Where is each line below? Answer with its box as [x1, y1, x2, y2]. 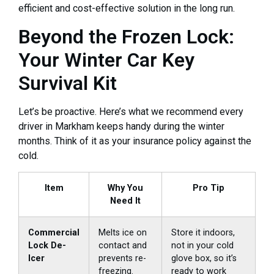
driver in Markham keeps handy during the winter [18, 120, 224, 132]
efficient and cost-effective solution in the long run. [18, 2, 235, 15]
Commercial [28, 228, 80, 239]
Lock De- [28, 240, 66, 251]
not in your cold [171, 240, 234, 251]
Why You [108, 183, 143, 194]
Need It [110, 196, 141, 207]
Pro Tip [193, 183, 224, 194]
